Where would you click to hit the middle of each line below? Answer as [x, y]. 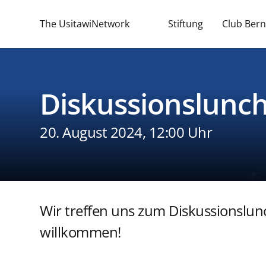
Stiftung [186, 24]
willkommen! [80, 232]
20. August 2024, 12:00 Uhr [126, 132]
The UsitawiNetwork [85, 24]
